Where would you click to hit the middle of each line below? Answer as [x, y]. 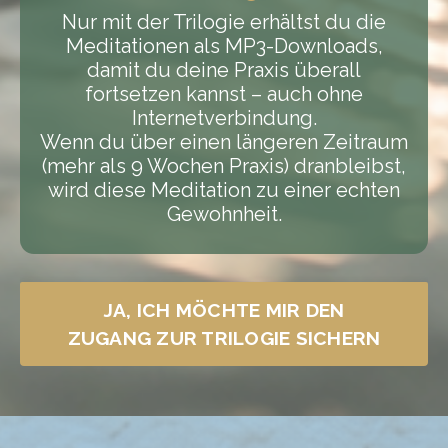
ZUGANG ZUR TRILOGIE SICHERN [224, 337]
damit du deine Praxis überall [224, 69]
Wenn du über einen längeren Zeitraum [224, 141]
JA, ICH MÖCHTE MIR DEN [224, 309]
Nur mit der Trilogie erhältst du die [224, 21]
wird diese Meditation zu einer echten [224, 189]
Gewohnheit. [224, 213]
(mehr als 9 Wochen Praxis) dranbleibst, [224, 165]
